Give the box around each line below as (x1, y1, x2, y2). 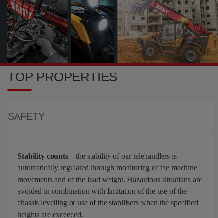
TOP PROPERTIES (7, 70, 117, 85)
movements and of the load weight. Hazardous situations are (18, 175, 202, 184)
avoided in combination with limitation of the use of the (18, 187, 187, 196)
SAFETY (8, 111, 45, 122)
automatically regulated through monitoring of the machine (18, 163, 197, 172)
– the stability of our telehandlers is (68, 152, 177, 161)
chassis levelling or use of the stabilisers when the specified (18, 199, 198, 207)
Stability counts (18, 152, 68, 161)
